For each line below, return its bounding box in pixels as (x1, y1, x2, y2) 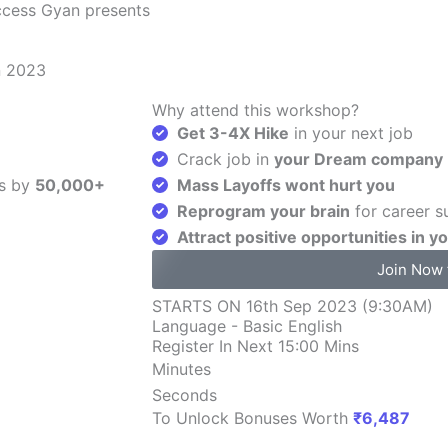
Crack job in (177, 149, 274, 169)
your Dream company (274, 149, 443, 169)
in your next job (289, 123, 413, 143)
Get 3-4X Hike (177, 123, 289, 143)
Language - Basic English (152, 316, 342, 336)
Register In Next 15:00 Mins (152, 336, 359, 356)
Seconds (152, 385, 217, 405)
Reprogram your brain (177, 201, 350, 221)
